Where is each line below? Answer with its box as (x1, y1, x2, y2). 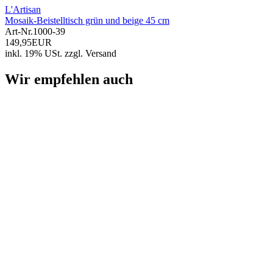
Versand (85, 48, 116, 59)
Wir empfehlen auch (5, 71, 133, 88)
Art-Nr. (5, 26, 33, 37)
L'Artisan (5, 4, 41, 15)
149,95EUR (5, 37, 52, 48)
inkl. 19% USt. (5, 48, 62, 59)
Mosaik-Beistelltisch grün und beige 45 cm (5, 15, 169, 26)
